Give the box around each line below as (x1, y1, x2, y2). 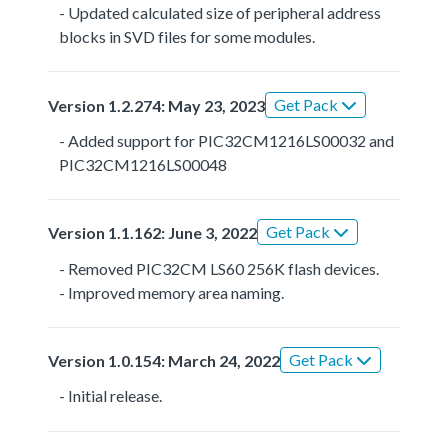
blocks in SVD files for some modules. (59, 26, 316, 46)
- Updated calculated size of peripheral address (59, 2, 382, 22)
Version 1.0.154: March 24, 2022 (48, 351, 280, 371)
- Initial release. (59, 386, 163, 406)
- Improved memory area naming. (59, 282, 285, 302)
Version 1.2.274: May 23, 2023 (48, 95, 265, 115)
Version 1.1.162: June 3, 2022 (48, 223, 257, 243)
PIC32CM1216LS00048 (59, 154, 228, 174)
